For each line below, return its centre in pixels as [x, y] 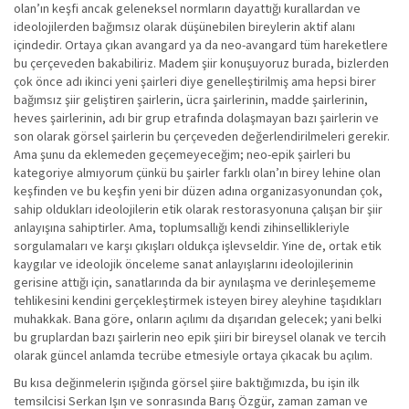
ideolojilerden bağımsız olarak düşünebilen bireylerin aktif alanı [184, 26]
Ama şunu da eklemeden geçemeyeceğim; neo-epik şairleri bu [182, 154]
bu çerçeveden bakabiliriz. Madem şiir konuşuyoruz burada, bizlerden [201, 63]
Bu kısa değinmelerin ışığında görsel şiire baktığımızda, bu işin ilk [187, 383]
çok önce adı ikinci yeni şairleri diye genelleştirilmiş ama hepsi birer [195, 81]
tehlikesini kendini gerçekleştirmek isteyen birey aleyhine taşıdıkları [198, 300]
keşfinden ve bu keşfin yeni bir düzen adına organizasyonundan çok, [198, 191]
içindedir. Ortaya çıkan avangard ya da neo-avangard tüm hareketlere [201, 45]
